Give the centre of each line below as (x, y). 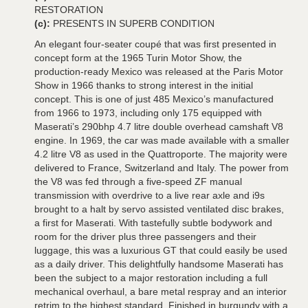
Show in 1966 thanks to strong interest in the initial (144, 85)
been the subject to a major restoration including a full (151, 278)
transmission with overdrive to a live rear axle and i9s (150, 195)
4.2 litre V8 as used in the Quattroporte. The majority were (161, 154)
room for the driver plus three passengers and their (145, 236)
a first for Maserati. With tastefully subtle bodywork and (153, 223)
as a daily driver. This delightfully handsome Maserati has (159, 264)
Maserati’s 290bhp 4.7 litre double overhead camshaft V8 (159, 126)
